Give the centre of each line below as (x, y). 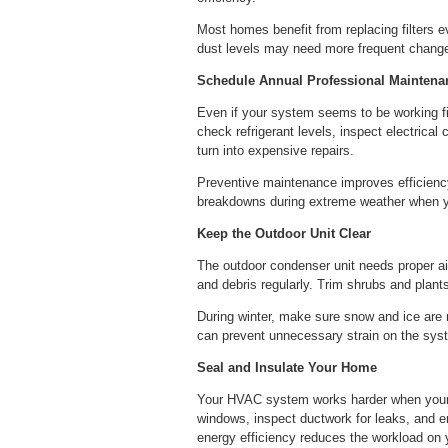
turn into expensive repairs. (275, 150)
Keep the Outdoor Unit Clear (284, 233)
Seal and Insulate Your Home (287, 367)
